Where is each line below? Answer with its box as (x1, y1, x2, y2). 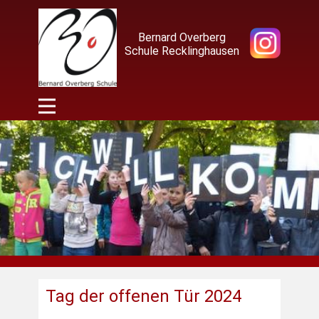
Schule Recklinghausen (125, 44, 239, 58)
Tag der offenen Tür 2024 (46, 286, 241, 306)
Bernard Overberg (138, 31, 226, 44)
